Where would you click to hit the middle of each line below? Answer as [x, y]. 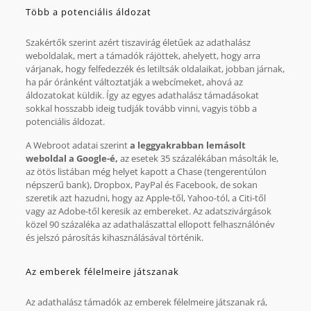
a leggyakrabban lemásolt [187, 145]
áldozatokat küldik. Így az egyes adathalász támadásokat [142, 95]
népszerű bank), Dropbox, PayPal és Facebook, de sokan [141, 184]
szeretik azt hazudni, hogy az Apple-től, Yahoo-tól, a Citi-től [145, 197]
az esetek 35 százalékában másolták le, [198, 158]
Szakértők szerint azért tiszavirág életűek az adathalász [138, 42]
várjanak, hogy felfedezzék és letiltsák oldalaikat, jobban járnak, [155, 68]
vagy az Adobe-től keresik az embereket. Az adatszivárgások [148, 211]
